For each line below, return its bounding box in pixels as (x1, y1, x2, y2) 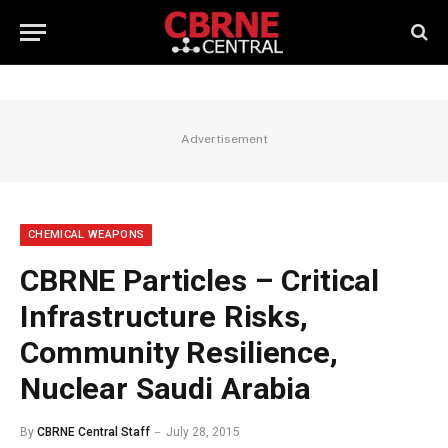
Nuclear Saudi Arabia (20, 371, 311, 406)
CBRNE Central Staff (37, 425, 150, 439)
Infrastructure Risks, (20, 299, 308, 334)
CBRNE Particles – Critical (20, 263, 380, 298)
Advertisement (180, 132, 268, 146)
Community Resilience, (20, 335, 338, 370)
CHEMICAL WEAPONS (28, 228, 145, 241)
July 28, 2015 (166, 425, 240, 439)
